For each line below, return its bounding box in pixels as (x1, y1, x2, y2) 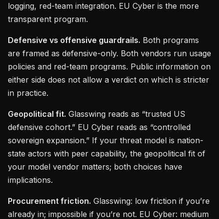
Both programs (140, 35, 199, 45)
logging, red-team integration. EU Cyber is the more (8, 1, 199, 11)
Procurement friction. (8, 196, 91, 206)
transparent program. (8, 14, 88, 24)
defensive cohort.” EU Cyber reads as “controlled (8, 122, 191, 132)
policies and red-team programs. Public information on (8, 62, 211, 71)
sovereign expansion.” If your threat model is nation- (8, 135, 203, 145)
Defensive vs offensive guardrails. (8, 35, 140, 45)
